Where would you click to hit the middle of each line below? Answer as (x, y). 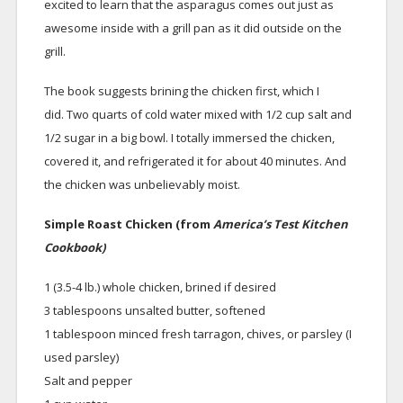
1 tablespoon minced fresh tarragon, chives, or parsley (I (197, 334)
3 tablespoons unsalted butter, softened (154, 310)
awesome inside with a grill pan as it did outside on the (193, 28)
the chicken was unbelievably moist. (142, 184)
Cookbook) (74, 247)
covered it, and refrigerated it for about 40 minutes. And (195, 161)
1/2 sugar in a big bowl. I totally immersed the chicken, (189, 138)
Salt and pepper (88, 381)
